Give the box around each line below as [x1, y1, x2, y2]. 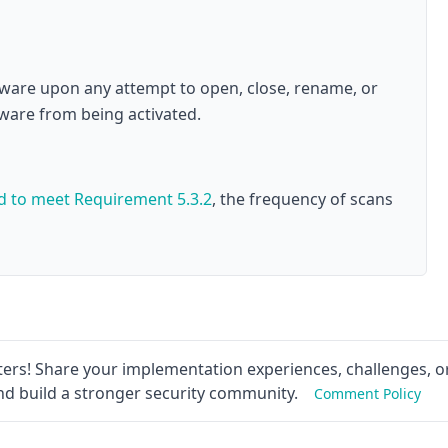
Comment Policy [314, 384, 421, 403]
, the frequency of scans [212, 188, 393, 210]
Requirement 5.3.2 [74, 188, 212, 210]
